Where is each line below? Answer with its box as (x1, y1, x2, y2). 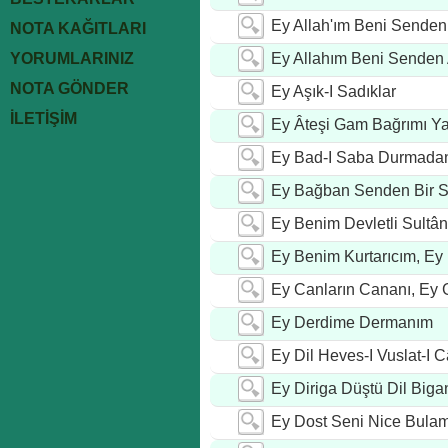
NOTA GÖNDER (10, 80, 129, 97)
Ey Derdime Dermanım (271, 314, 433, 331)
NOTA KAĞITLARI (10, 20, 146, 37)
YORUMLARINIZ (10, 50, 134, 67)
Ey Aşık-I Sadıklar (271, 83, 396, 100)
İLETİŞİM (10, 110, 77, 127)
